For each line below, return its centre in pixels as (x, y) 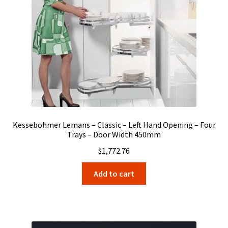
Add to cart (114, 173)
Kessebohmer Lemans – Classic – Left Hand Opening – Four (114, 125)
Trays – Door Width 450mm (114, 135)
